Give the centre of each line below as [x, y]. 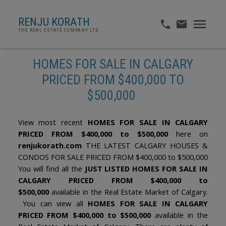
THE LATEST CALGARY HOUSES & [147, 146]
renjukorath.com [52, 146]
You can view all [53, 204]
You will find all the [51, 169]
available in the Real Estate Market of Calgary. [130, 192]
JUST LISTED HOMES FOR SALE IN [146, 169]
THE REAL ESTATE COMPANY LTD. [59, 30]
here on [188, 134]
